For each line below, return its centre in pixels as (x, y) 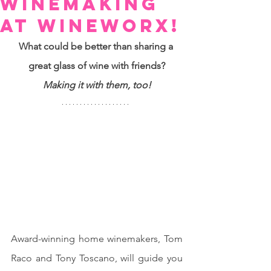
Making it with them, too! (97, 85)
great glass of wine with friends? (97, 66)
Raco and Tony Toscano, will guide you (97, 258)
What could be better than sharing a (97, 46)
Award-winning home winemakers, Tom (97, 239)
